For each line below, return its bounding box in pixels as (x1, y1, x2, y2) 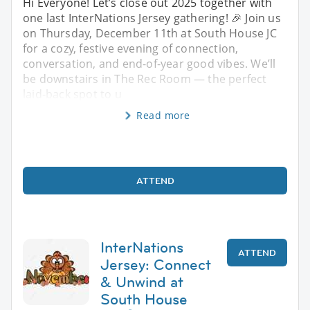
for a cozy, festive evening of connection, (23, 40, 239, 56)
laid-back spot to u (23, 86, 122, 102)
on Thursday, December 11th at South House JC (23, 25, 277, 41)
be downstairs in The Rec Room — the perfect (23, 71, 267, 86)
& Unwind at (100, 271, 183, 292)
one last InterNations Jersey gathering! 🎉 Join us (23, 10, 281, 26)
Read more (136, 108, 190, 122)
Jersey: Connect (100, 254, 211, 275)
